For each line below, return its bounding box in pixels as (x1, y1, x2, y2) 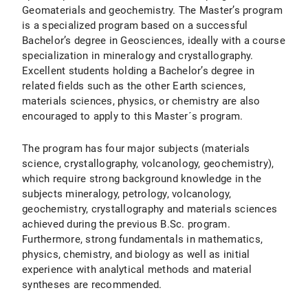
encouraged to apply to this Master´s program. (22, 110, 243, 122)
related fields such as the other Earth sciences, (22, 80, 245, 92)
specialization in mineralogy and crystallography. (22, 49, 254, 62)
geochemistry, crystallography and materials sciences (22, 203, 277, 215)
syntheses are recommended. (22, 278, 162, 291)
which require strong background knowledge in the (22, 173, 261, 185)
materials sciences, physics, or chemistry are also (22, 95, 261, 107)
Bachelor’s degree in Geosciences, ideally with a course (22, 34, 285, 47)
